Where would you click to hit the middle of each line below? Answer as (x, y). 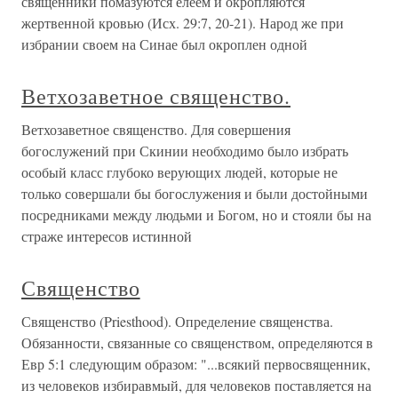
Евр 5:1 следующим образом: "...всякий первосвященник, (196, 364)
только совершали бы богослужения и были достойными (195, 193)
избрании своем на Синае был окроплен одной (164, 44)
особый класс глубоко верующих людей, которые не (179, 172)
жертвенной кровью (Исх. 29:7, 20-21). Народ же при (183, 23)
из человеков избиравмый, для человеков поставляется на (196, 385)
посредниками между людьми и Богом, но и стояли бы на (196, 215)
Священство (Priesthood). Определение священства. (177, 321)
